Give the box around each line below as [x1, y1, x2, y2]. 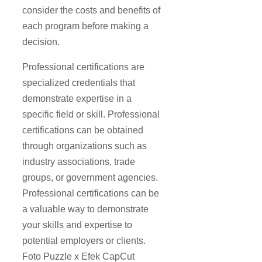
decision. [22, 37, 60, 47]
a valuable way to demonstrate [22, 204, 149, 215]
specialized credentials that [22, 78, 135, 88]
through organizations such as [22, 141, 147, 151]
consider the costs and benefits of [22, 5, 160, 16]
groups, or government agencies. [22, 173, 158, 183]
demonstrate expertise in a [22, 94, 132, 104]
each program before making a [22, 21, 149, 32]
